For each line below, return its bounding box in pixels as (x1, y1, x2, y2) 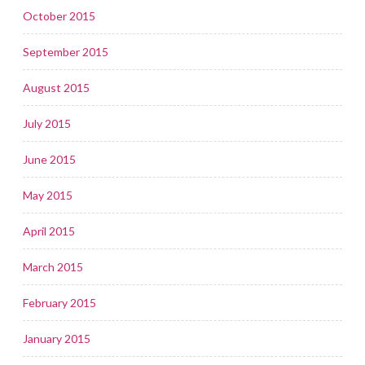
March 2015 (23, 259, 83, 274)
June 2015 (23, 152, 76, 166)
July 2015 (23, 116, 71, 130)
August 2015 (23, 80, 90, 95)
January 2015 (23, 331, 90, 345)
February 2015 (23, 295, 96, 310)
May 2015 (23, 187, 73, 202)
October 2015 (23, 8, 95, 23)
